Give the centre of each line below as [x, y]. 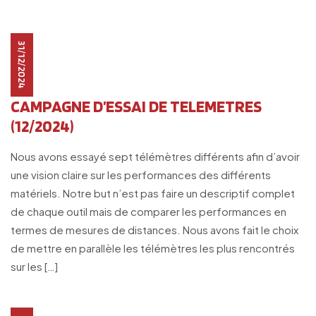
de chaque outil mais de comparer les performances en [148, 211]
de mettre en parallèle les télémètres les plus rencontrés [153, 248]
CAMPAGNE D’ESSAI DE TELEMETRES [136, 106]
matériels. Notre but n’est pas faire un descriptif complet [153, 193]
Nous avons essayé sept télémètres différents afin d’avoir [155, 156]
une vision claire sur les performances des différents [141, 175]
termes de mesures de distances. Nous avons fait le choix [154, 230]
